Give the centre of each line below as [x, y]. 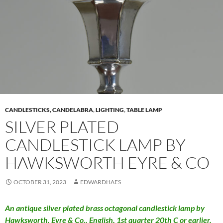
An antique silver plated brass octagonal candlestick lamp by [105, 208]
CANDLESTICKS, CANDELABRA [49, 110]
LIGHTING [110, 110]
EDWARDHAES [101, 182]
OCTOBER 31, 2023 [40, 182]
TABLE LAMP [144, 110]
